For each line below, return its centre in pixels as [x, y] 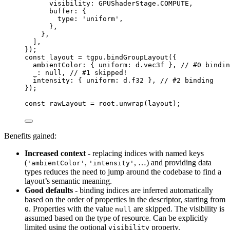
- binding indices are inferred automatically [143, 190]
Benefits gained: [30, 136]
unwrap [131, 104]
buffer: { [68, 11]
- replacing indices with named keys [145, 154]
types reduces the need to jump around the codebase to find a [123, 172]
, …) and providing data [173, 163]
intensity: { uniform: [78, 81]
